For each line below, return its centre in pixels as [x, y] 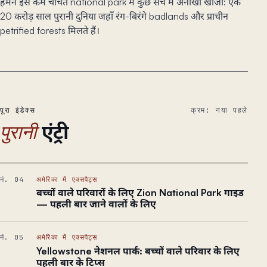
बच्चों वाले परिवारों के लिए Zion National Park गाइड [140, 193]
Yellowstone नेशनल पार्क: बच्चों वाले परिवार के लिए [138, 251]
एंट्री [55, 132]
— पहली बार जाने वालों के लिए [96, 204]
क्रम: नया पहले [219, 110]
